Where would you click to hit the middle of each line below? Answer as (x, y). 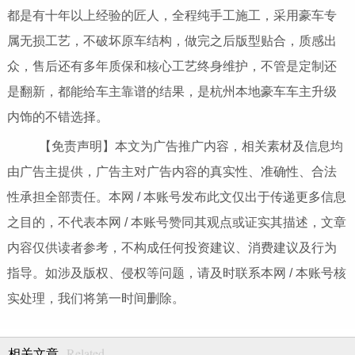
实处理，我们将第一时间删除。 (95, 298)
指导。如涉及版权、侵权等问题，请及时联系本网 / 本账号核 (176, 273)
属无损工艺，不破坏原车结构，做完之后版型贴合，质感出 (172, 40)
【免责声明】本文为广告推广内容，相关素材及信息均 (178, 146)
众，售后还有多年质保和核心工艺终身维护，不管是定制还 (172, 66)
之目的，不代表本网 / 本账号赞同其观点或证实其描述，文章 (176, 222)
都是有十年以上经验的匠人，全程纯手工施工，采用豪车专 (172, 15)
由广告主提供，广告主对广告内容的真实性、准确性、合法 (172, 171)
